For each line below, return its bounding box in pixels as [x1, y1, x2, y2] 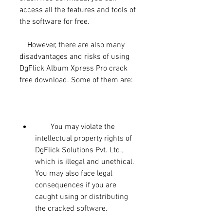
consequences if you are [35, 180, 116, 190]
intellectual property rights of [35, 133, 132, 144]
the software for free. [19, 17, 90, 27]
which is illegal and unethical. [35, 157, 134, 167]
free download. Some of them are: [19, 75, 133, 85]
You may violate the [35, 122, 51, 132]
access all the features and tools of [19, 5, 136, 15]
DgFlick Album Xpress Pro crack [19, 63, 127, 73]
